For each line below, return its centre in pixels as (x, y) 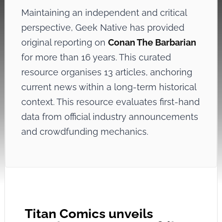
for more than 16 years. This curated (96, 57)
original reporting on (64, 42)
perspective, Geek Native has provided (103, 28)
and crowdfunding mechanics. (84, 132)
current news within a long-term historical (109, 87)
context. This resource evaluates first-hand (110, 102)
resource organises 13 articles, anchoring (107, 72)
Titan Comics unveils (89, 214)
